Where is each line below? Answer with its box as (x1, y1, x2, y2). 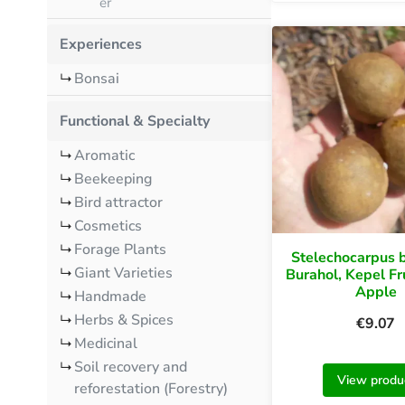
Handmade (74, 286, 146, 306)
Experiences (60, 33, 142, 54)
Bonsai (74, 68, 119, 89)
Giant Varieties (74, 262, 173, 283)
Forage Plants (74, 239, 166, 259)
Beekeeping (74, 168, 152, 189)
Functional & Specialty (60, 110, 210, 131)
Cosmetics (74, 215, 142, 236)
